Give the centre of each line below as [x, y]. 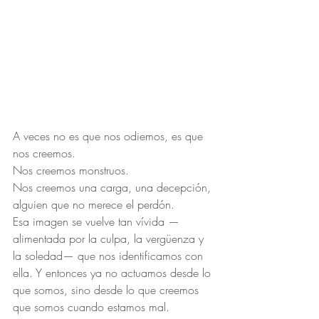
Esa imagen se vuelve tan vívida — [96, 221]
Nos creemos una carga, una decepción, [114, 187]
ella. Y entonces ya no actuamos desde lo [114, 273]
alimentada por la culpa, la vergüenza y [110, 239]
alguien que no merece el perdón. [94, 204]
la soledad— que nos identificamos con [110, 256]
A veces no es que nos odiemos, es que [110, 136]
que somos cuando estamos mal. [91, 307]
